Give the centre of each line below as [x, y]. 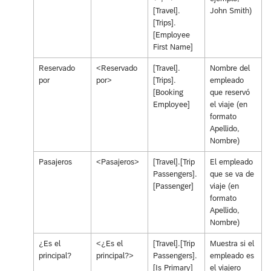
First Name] [173, 47]
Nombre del [230, 68]
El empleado [231, 162]
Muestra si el [232, 243]
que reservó [230, 92]
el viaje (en [228, 104]
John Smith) [230, 10]
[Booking [168, 92]
